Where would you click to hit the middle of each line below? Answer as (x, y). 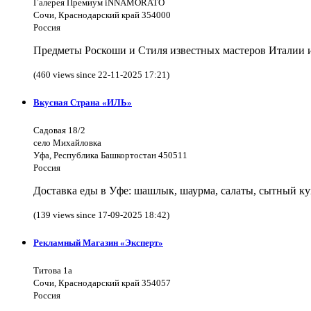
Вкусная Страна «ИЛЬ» (83, 102)
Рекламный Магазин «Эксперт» (98, 243)
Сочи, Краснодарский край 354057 (102, 283)
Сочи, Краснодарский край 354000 (102, 15)
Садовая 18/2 (59, 131)
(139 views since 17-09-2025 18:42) (101, 215)
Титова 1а (53, 271)
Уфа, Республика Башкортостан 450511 (110, 155)
